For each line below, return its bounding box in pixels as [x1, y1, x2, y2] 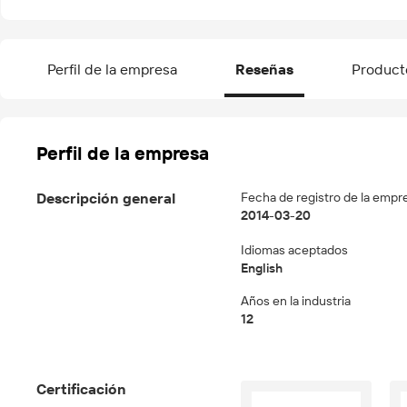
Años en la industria [241, 293, 351, 308]
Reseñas [235, 61, 293, 78]
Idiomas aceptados [241, 243, 348, 257]
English [241, 261, 283, 275]
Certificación [36, 381, 126, 398]
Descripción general [36, 190, 175, 207]
